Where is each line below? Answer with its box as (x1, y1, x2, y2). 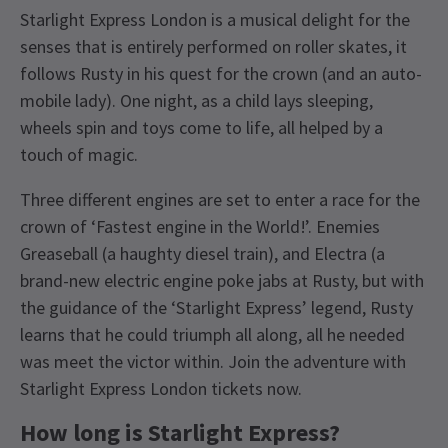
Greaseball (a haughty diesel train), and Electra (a (20, 242, 385, 266)
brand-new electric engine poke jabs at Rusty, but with (20, 269, 424, 293)
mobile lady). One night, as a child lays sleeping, (20, 89, 373, 113)
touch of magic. (20, 143, 142, 167)
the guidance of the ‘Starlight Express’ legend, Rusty (20, 296, 413, 320)
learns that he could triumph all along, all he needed (20, 323, 405, 347)
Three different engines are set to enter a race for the (20, 188, 420, 212)
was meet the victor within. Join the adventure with (20, 350, 406, 374)
